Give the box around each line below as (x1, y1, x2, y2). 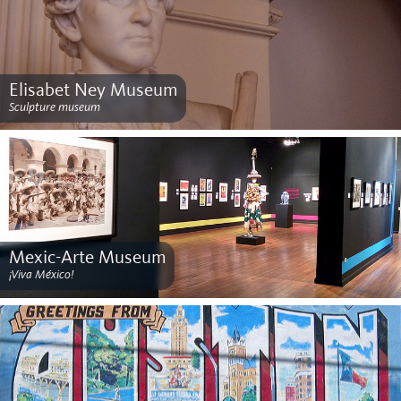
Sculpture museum (8, 99, 100, 115)
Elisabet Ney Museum (8, 81, 178, 100)
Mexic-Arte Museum (8, 249, 166, 268)
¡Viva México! (8, 267, 73, 282)
